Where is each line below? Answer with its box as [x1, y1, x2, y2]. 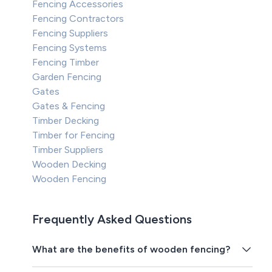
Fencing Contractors [32, 13, 124, 25]
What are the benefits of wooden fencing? [32, 243, 231, 256]
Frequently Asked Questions [32, 212, 192, 227]
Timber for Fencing [32, 129, 115, 141]
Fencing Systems [32, 42, 107, 54]
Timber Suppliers [32, 144, 104, 156]
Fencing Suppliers [32, 27, 109, 39]
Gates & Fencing [32, 100, 106, 112]
